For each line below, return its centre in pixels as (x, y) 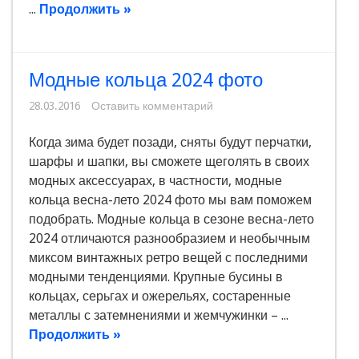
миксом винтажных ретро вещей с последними (168, 258)
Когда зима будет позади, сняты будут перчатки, (170, 143)
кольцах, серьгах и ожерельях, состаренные (160, 296)
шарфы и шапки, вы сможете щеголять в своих (169, 162)
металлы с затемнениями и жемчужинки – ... (159, 316)
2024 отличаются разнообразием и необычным (169, 239)
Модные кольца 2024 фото (146, 81)
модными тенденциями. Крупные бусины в (156, 277)
